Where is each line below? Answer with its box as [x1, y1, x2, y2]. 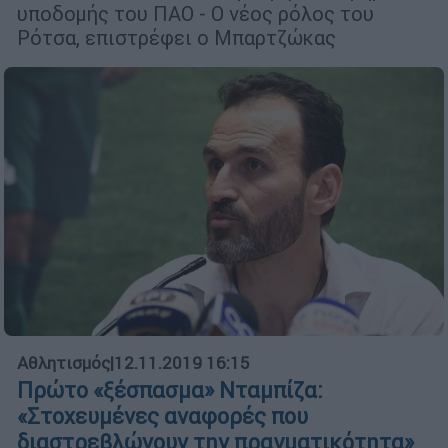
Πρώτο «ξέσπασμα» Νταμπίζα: [17, 376, 323, 404]
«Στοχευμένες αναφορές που [17, 402, 308, 430]
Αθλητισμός [17, 351, 110, 374]
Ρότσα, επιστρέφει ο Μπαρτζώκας [17, 25, 336, 51]
